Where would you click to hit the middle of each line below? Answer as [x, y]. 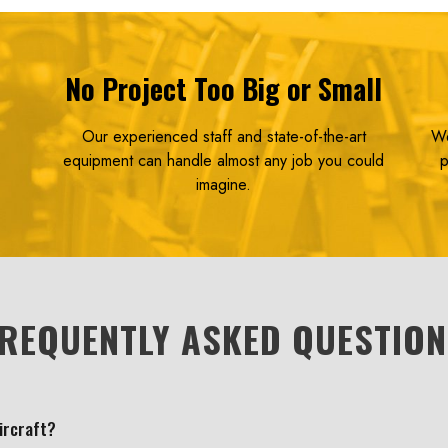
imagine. [224, 185]
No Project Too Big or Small [224, 89]
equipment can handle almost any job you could [224, 161]
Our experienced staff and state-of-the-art [223, 137]
